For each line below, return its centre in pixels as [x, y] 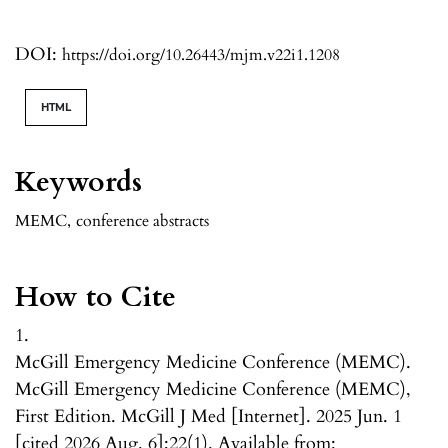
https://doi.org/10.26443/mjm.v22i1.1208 [201, 55]
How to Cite [95, 297]
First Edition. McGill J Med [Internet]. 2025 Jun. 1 [208, 417]
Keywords [78, 182]
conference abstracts [142, 221]
